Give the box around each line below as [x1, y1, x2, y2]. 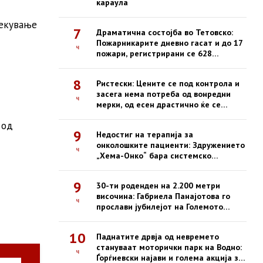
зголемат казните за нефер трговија [96, 110, 241, 120]
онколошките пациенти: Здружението [96, 140, 245, 150]
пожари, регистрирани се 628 [96, 48, 212, 59]
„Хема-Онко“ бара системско [96, 150, 211, 161]
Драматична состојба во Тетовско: [96, 27, 233, 38]
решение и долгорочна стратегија [96, 161, 231, 171]
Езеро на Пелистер [96, 212, 171, 222]
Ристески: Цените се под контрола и [96, 78, 240, 89]
